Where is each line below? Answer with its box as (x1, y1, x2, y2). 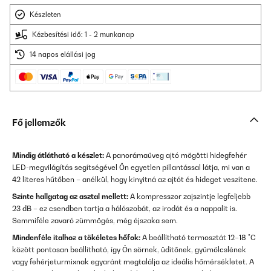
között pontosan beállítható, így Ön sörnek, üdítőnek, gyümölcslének (12, 245, 246, 255)
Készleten (30, 10, 61, 19)
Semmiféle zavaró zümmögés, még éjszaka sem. (12, 216, 178, 226)
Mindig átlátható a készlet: (12, 151, 104, 160)
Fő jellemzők (12, 117, 66, 128)
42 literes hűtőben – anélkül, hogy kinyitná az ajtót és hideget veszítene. (12, 175, 258, 184)
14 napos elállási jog (30, 50, 96, 59)
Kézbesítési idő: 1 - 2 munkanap (32, 30, 134, 39)
